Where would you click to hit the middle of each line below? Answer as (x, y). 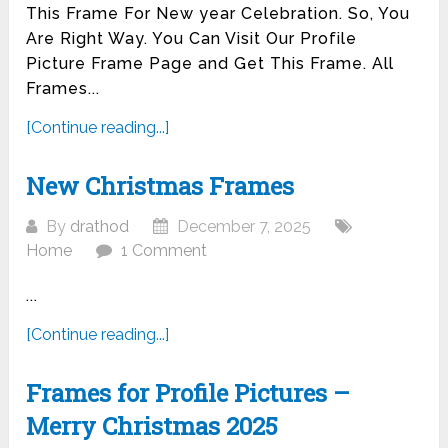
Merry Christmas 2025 (152, 426)
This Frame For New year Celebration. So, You (218, 14)
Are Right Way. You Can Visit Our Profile (192, 39)
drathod (100, 227)
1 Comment (164, 251)
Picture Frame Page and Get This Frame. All (210, 64)
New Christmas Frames (160, 186)
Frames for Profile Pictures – (188, 393)
